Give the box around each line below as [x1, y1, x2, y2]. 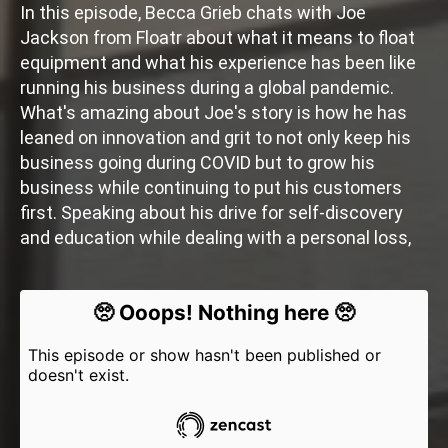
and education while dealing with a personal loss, [20, 227, 411, 248]
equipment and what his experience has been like [20, 52, 416, 73]
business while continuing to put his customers [20, 177, 402, 198]
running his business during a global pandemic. [20, 77, 394, 98]
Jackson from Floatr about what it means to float [20, 27, 415, 48]
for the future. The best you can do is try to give [20, 277, 402, 298]
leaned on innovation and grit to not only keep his [20, 127, 411, 148]
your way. [20, 327, 95, 348]
